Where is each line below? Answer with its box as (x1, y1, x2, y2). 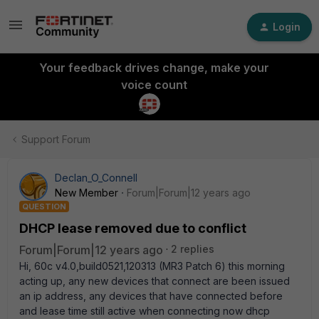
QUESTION (22, 202, 66, 211)
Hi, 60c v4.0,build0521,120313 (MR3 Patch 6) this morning (19, 260, 285, 272)
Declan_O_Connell (55, 172, 137, 184)
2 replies (171, 243, 214, 255)
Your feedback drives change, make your (38, 61, 269, 75)
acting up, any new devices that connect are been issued (19, 275, 290, 287)
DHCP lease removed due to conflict (19, 221, 246, 236)
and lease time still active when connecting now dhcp (19, 305, 270, 317)
